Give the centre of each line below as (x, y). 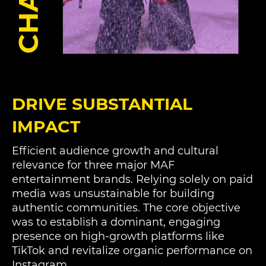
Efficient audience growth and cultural (115, 151)
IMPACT (46, 126)
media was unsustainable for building (113, 193)
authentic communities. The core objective (126, 208)
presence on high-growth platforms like (118, 236)
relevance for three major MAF (93, 165)
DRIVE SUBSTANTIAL (102, 104)
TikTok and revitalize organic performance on (132, 250)
